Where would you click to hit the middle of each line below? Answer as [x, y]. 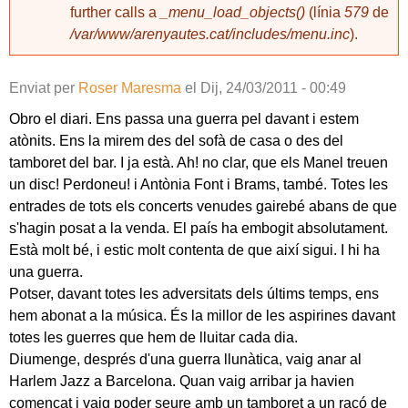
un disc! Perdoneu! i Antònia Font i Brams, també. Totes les [199, 184]
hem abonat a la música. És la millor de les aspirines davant [202, 316]
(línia [325, 12]
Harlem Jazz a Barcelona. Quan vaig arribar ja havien [182, 381]
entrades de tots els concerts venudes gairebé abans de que [203, 206]
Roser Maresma [130, 88]
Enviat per [44, 88]
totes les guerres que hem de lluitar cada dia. [153, 337]
